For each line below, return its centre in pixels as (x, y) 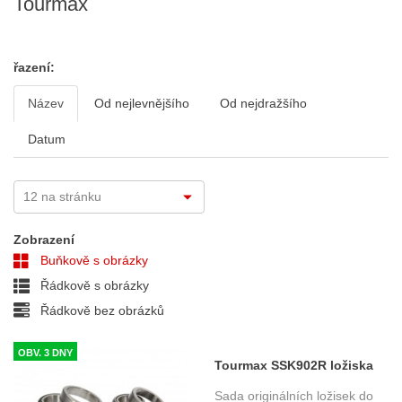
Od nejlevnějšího (142, 103)
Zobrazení (44, 240)
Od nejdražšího (263, 103)
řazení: (34, 67)
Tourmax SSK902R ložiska (294, 365)
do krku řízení (256, 389)
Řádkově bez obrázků (100, 310)
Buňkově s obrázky (92, 260)
